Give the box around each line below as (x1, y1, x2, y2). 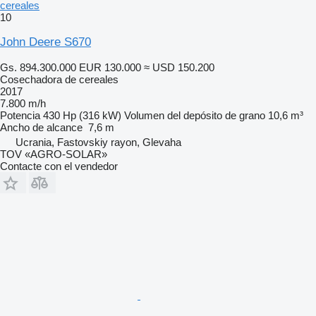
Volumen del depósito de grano (124, 109, 265, 121)
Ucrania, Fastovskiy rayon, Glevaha (16, 135, 181, 148)
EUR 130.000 (79, 61, 141, 73)
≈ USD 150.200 (144, 61, 214, 73)
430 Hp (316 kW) (43, 109, 121, 121)
